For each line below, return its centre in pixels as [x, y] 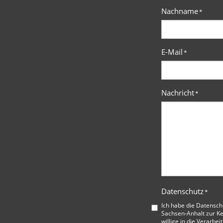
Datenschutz [182, 191]
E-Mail [172, 52]
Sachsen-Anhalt [183, 213]
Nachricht [178, 93]
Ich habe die [179, 205]
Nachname [180, 11]
